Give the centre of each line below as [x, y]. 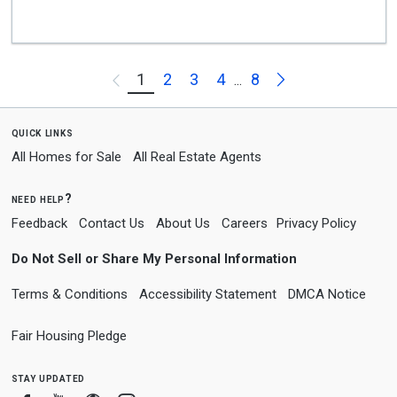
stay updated [48, 378]
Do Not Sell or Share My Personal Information [154, 259]
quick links [42, 132]
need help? [42, 198]
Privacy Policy [316, 223]
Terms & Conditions [69, 294]
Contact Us [111, 223]
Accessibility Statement [207, 294]
